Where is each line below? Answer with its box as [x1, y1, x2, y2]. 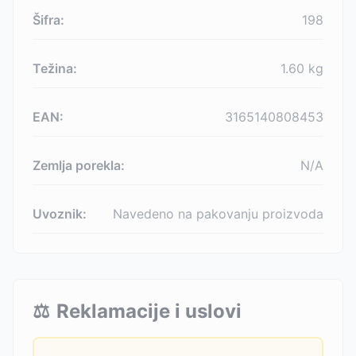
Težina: [33, 60, 77, 76]
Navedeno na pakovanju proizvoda [113, 206, 323, 222]
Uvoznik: [33, 206, 87, 222]
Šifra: [33, 12, 64, 28]
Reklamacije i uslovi [56, 300, 242, 323]
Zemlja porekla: [33, 157, 125, 173]
